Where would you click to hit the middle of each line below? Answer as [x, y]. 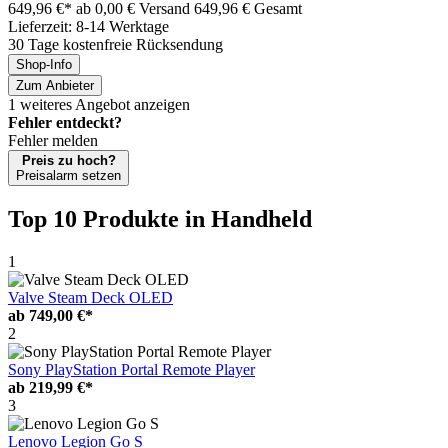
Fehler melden [53, 140]
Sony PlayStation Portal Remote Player [131, 369]
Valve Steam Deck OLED [90, 297]
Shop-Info [44, 64]
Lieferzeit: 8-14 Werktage [88, 26]
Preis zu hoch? [68, 160]
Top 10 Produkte [96, 218]
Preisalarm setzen [68, 175]
